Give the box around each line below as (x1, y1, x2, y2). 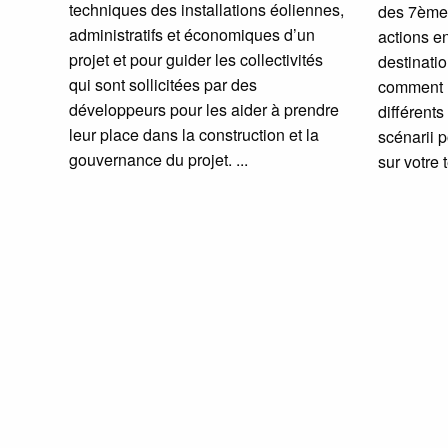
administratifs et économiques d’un (68, 22, 315, 46)
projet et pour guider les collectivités (68, 47, 323, 71)
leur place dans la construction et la (68, 122, 319, 146)
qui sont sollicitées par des (68, 72, 257, 96)
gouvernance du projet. (68, 147, 232, 171)
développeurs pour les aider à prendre (68, 97, 339, 121)
